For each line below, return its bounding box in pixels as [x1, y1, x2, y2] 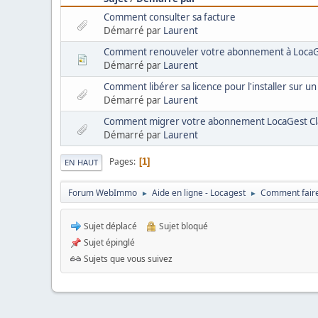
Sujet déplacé [82, 219, 137, 232]
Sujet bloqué [157, 219, 208, 232]
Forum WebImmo [68, 186, 137, 199]
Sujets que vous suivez [82, 252, 172, 265]
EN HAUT [65, 156, 98, 168]
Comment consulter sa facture [104, 10, 236, 23]
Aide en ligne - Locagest [152, 186, 246, 199]
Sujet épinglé [82, 236, 135, 248]
